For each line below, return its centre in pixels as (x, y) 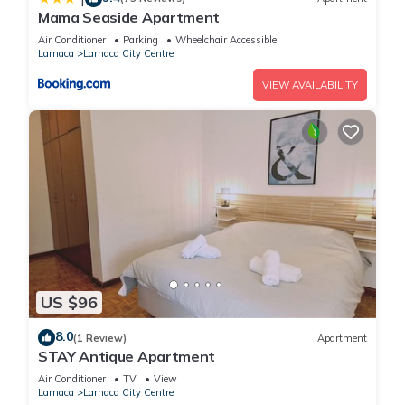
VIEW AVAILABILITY (310, 85)
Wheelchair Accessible (226, 39)
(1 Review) (100, 338)
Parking (141, 39)
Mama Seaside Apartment (129, 17)
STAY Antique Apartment (127, 357)
